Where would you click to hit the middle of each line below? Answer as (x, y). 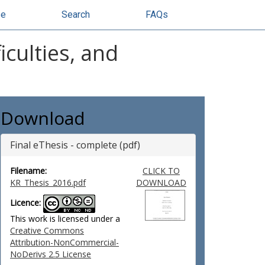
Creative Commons (47, 230)
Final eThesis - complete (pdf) (75, 145)
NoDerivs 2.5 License (51, 254)
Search (76, 14)
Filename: (28, 171)
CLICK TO (161, 171)
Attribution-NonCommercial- (64, 242)
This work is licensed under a (65, 219)
